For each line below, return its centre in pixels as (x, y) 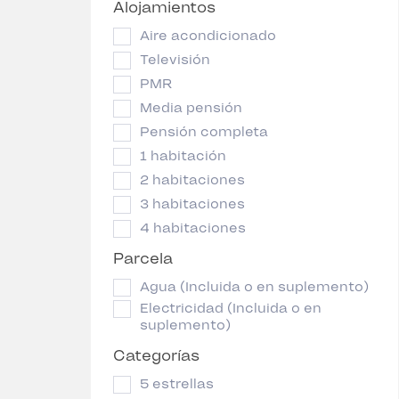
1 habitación (183, 156)
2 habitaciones (192, 180)
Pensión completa (204, 132)
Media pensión (191, 108)
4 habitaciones (193, 228)
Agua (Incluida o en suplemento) (254, 287)
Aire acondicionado (208, 36)
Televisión (175, 60)
